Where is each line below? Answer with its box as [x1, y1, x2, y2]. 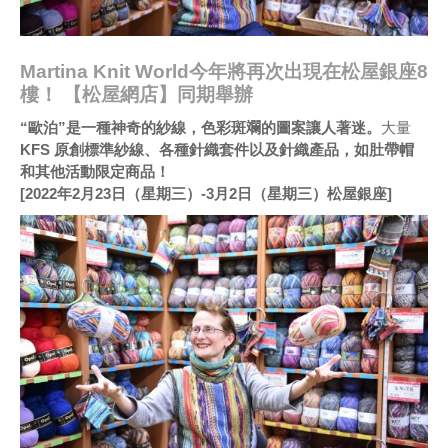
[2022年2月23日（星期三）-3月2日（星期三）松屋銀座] [20, 184, 392, 202]
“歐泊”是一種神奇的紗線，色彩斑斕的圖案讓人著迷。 [20, 118, 381, 136]
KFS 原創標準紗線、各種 [20, 140, 189, 158]
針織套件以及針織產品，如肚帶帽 [189, 140, 414, 158]
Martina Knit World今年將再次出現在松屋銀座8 [20, 60, 428, 82]
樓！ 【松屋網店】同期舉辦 [20, 83, 253, 105]
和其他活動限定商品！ [20, 162, 170, 180]
